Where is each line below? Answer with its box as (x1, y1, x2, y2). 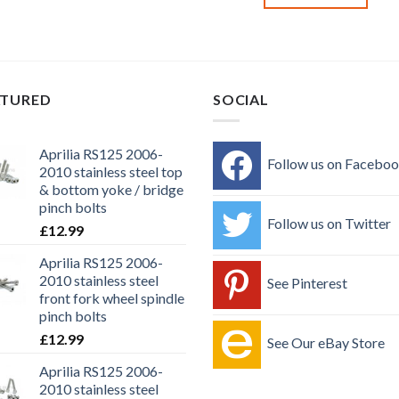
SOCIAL (213, 90, 269, 108)
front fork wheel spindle (39, 289, 184, 307)
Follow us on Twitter (267, 215, 391, 232)
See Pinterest (267, 274, 347, 292)
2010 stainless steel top (39, 163, 183, 181)
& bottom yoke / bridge (39, 181, 183, 199)
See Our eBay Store (267, 334, 385, 352)
